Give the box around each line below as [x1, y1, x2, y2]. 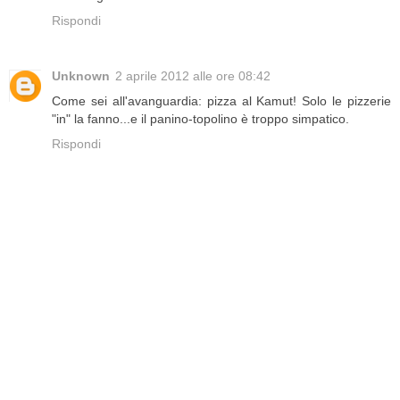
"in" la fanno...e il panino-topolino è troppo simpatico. [52, 112, 349, 127]
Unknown [52, 69, 110, 84]
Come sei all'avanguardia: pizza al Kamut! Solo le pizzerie [52, 94, 391, 109]
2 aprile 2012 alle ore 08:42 [115, 69, 271, 84]
